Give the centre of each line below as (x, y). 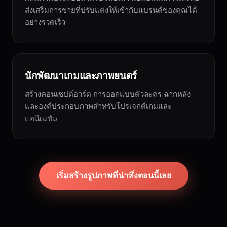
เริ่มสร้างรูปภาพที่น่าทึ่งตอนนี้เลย (113, 175)
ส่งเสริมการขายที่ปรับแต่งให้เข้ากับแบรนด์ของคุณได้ (111, 10)
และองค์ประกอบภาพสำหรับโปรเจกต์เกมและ (98, 106)
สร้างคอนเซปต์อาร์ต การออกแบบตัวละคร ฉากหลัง (108, 94)
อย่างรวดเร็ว (45, 22)
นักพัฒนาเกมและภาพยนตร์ (81, 76)
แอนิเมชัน (41, 118)
